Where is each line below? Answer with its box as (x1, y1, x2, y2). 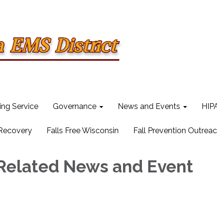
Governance (53, 102, 96, 111)
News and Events (118, 102, 180, 111)
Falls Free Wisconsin (46, 126, 119, 135)
